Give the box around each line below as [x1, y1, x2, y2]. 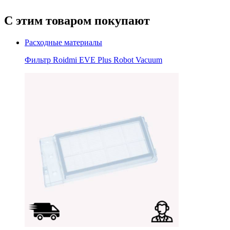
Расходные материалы [25, 37, 102, 47]
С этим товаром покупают [4, 13, 150, 27]
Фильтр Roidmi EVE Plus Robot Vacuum [25, 55, 162, 64]
